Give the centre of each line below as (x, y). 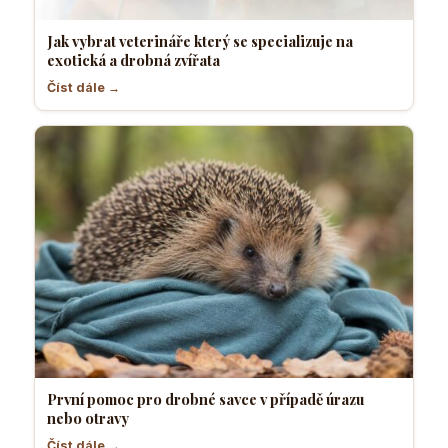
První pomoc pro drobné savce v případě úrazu (205, 398)
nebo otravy (88, 417)
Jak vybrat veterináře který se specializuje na (200, 40)
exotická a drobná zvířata (133, 59)
